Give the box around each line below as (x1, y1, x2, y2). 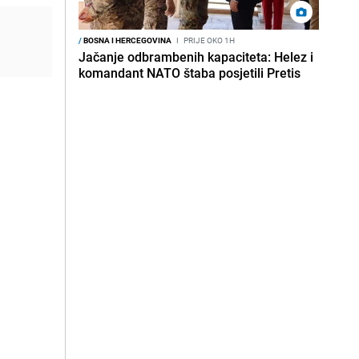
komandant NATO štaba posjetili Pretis (79, 64, 301, 82)
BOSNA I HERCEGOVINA (82, 34, 171, 46)
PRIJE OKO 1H (182, 34, 235, 46)
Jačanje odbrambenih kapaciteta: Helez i (79, 48, 313, 66)
